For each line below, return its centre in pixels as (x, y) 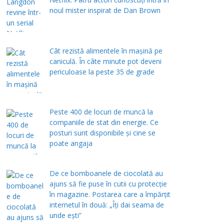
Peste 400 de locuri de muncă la (101, 112)
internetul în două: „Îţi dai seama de (106, 205)
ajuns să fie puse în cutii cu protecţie (108, 184)
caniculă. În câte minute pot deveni (105, 61)
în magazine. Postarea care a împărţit (110, 194)
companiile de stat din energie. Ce (104, 122)
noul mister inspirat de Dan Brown (105, 10)
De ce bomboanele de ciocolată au (106, 173)
